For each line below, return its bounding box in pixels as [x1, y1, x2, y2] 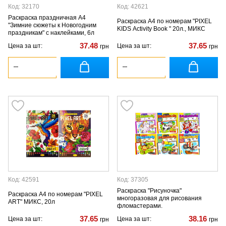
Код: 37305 [117, 176, 148, 183]
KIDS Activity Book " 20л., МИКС [117, 25, 205, 32]
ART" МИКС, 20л [8, 198, 55, 205]
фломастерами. [117, 202, 162, 209]
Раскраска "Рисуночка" [117, 187, 182, 194]
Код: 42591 [8, 176, 39, 183]
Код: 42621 [117, 3, 148, 10]
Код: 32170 [8, 3, 39, 10]
